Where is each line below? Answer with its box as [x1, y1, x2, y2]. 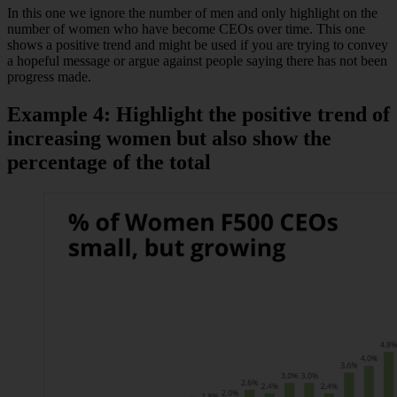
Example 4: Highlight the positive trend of [7, 103, 390, 127]
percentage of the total [7, 151, 211, 175]
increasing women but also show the [7, 127, 331, 151]
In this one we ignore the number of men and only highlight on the [7, 5, 378, 21]
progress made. [7, 69, 91, 85]
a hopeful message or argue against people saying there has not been [7, 53, 387, 69]
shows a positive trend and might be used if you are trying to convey [7, 37, 388, 53]
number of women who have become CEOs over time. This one [7, 21, 365, 37]
